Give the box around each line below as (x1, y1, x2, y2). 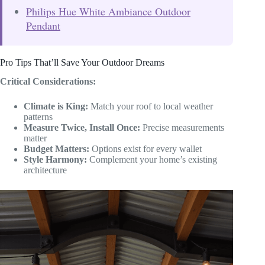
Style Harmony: (24, 154, 87, 165)
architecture (24, 165, 67, 176)
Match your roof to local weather (88, 101, 213, 112)
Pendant (26, 18, 60, 33)
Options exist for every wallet (89, 144, 202, 154)
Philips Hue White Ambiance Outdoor (26, 4, 190, 18)
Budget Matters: (24, 144, 89, 154)
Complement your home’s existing (87, 154, 217, 165)
